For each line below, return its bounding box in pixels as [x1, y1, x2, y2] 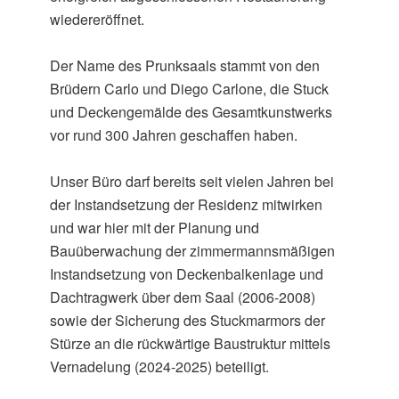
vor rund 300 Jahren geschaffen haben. [50, 125, 298, 146]
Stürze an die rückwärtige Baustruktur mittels [50, 333, 331, 354]
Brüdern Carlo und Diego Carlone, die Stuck [50, 78, 330, 100]
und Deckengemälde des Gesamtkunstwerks [50, 102, 333, 123]
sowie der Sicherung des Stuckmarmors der [50, 310, 326, 331]
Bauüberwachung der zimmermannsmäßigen [50, 240, 336, 262]
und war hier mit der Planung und [50, 217, 260, 239]
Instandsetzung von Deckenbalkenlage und [50, 264, 324, 285]
